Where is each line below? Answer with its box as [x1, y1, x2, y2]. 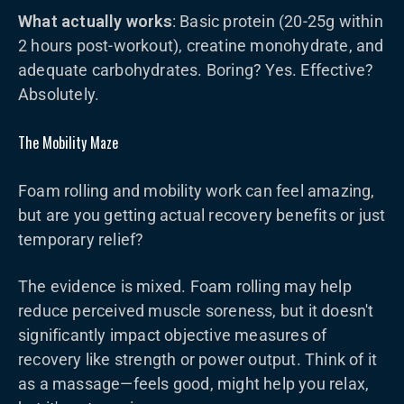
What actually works [18, 12, 172, 31]
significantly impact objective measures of [18, 326, 327, 344]
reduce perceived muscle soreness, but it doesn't [18, 301, 374, 320]
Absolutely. [18, 85, 100, 104]
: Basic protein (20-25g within [171, 12, 383, 31]
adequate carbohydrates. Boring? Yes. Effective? [18, 60, 374, 79]
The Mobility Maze [18, 132, 118, 153]
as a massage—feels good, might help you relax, [18, 374, 370, 393]
